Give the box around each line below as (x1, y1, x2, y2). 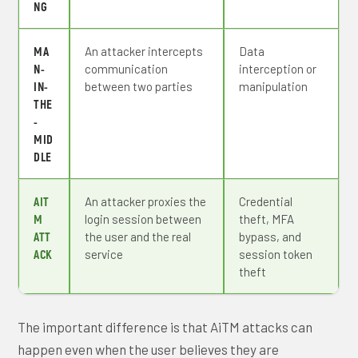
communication (85, 62, 169, 76)
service (85, 247, 124, 261)
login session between (85, 212, 202, 226)
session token (239, 247, 313, 261)
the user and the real (85, 229, 192, 244)
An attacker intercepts (85, 44, 204, 58)
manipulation (239, 79, 308, 93)
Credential (239, 194, 293, 209)
